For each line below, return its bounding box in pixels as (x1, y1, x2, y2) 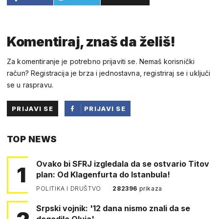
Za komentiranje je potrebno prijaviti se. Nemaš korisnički (7, 57, 195, 66)
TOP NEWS (7, 133, 57, 144)
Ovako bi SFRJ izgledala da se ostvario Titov (36, 158, 209, 169)
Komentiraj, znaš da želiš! (7, 33, 175, 50)
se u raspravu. (7, 80, 53, 89)
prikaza (139, 184, 162, 192)
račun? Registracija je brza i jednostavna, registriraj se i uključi (7, 68, 211, 77)
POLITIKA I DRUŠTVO (36, 184, 103, 192)
